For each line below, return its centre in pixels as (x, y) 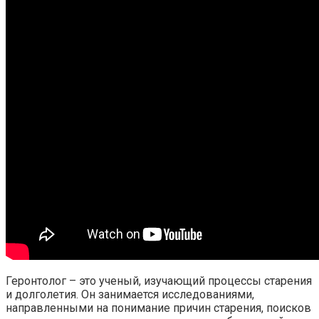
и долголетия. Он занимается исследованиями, (130, 294)
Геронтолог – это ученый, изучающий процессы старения (159, 281)
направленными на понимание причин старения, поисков (158, 308)
